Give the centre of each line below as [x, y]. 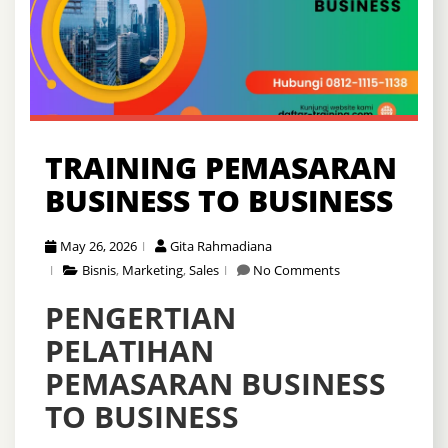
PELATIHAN [129, 350]
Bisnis [99, 269]
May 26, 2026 [98, 245]
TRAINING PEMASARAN [221, 167]
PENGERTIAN [140, 317]
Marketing [152, 269]
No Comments [296, 269]
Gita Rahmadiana [221, 245]
